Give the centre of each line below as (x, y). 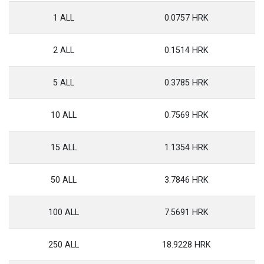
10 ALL (63, 115)
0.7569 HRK (187, 115)
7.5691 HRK (187, 212)
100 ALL (63, 212)
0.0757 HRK (187, 18)
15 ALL (63, 148)
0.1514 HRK (187, 50)
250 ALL (63, 245)
